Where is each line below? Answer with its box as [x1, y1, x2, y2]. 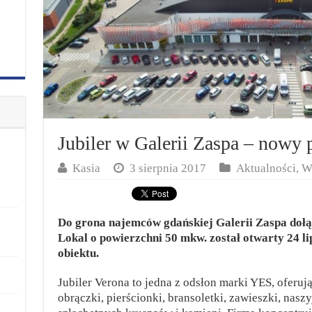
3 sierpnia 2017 [129, 162, 206, 175]
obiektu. [57, 247, 99, 260]
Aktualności [235, 162, 296, 175]
